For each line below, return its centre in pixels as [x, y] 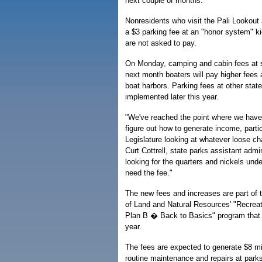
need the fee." [149, 173]
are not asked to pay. [161, 43]
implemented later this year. [172, 97]
